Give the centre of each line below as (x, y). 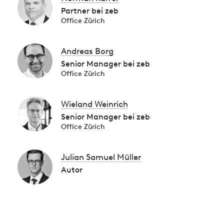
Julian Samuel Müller (101, 157)
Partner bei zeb (90, 11)
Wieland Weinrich (94, 104)
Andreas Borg (87, 51)
